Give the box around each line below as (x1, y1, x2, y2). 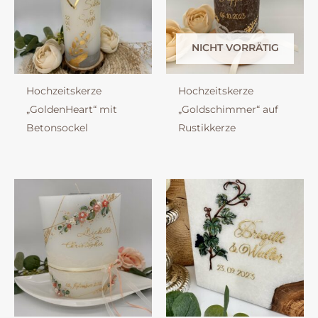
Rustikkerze (177, 121, 236, 135)
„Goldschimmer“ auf (177, 103, 278, 116)
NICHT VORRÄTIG (191, 41, 279, 55)
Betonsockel (26, 121, 88, 135)
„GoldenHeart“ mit (26, 103, 117, 116)
